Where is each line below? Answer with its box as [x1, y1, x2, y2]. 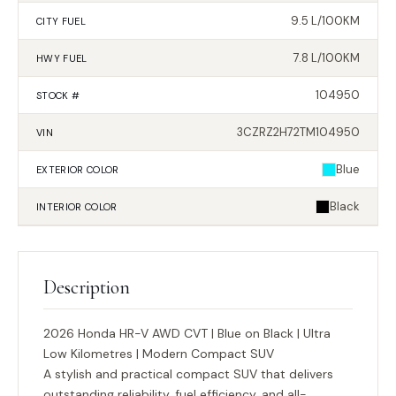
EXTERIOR [36, 163, 84, 176]
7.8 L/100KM [293, 50, 360, 65]
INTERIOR [36, 200, 82, 213]
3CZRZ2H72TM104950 [237, 125, 360, 140]
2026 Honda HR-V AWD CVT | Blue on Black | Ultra [43, 325, 331, 341]
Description [43, 276, 130, 299]
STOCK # [36, 88, 80, 102]
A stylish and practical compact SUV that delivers [43, 366, 333, 382]
